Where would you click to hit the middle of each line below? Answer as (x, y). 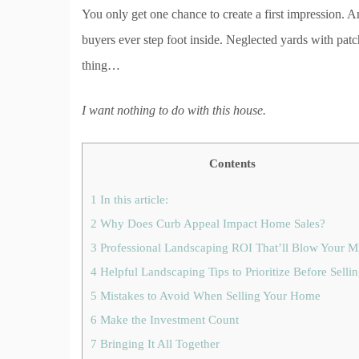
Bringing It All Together (158, 344)
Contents (232, 163)
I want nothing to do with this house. (174, 110)
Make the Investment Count (168, 320)
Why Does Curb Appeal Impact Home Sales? (211, 224)
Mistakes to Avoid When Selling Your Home (209, 296)
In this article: (133, 200)
